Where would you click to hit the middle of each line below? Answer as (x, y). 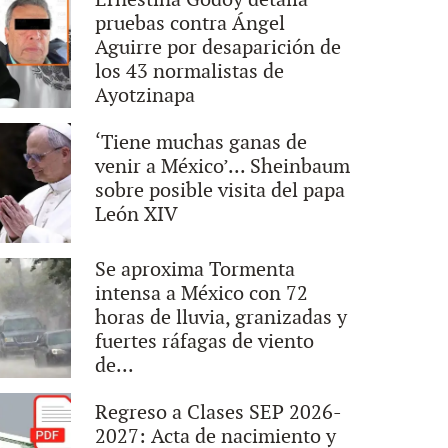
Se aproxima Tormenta (195, 270)
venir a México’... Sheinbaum (223, 167)
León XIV (137, 215)
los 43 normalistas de (190, 72)
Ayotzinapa (145, 96)
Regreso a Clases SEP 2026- (219, 413)
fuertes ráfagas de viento (205, 342)
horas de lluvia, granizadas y (221, 318)
